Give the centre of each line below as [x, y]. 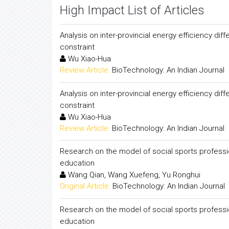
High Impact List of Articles [132, 10]
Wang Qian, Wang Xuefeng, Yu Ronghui [133, 175]
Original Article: [85, 186]
